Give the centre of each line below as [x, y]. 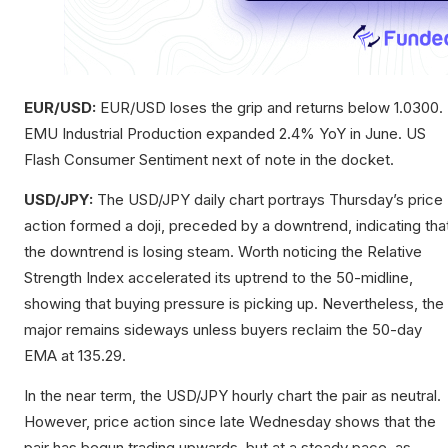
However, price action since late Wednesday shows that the [230, 422]
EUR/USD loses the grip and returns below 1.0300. [269, 108]
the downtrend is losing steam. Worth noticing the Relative [223, 252]
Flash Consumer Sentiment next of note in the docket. [209, 160]
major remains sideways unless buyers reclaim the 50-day [223, 330]
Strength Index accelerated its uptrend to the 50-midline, [218, 278]
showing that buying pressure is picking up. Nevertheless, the [234, 304]
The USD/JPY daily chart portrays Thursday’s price [268, 200]
